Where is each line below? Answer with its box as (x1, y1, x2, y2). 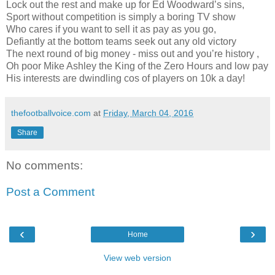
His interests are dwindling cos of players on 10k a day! (6, 72, 245, 83)
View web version (104, 252, 171, 263)
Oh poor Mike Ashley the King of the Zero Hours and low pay (6, 60, 268, 71)
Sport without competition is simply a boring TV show (6, 11, 236, 22)
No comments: (6, 158, 83, 172)
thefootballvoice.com (11, 107, 91, 118)
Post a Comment (6, 185, 95, 199)
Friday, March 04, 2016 (103, 107, 193, 118)
